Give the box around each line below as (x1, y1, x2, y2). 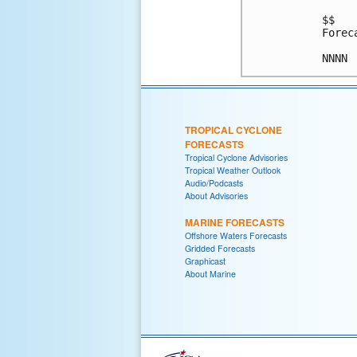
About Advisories (185, 189, 248, 202)
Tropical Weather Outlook (185, 163, 280, 176)
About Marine (185, 267, 236, 280)
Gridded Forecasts (185, 241, 255, 254)
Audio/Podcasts (185, 176, 243, 189)
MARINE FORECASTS (185, 214, 284, 229)
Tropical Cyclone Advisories (185, 151, 288, 163)
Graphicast (185, 254, 226, 267)
